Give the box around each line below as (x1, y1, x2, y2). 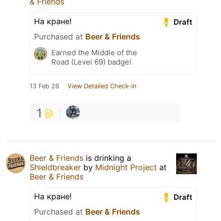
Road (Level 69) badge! (51, 57, 131, 67)
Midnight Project (95, 162, 157, 172)
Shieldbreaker (30, 162, 81, 172)
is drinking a (83, 153, 131, 163)
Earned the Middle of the (51, 48, 137, 57)
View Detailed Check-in (68, 82, 136, 90)
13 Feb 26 (30, 82, 59, 90)
